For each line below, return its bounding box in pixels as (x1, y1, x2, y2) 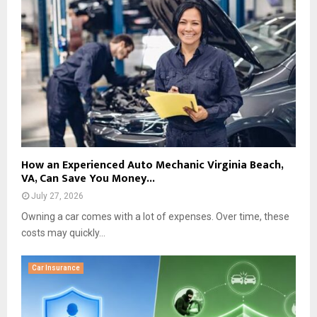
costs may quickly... (21, 226, 105, 238)
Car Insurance (32, 263, 80, 272)
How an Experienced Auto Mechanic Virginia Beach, (21, 155, 283, 175)
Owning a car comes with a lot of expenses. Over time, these (21, 210, 289, 222)
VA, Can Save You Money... (21, 168, 155, 188)
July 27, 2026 (31, 190, 83, 201)
